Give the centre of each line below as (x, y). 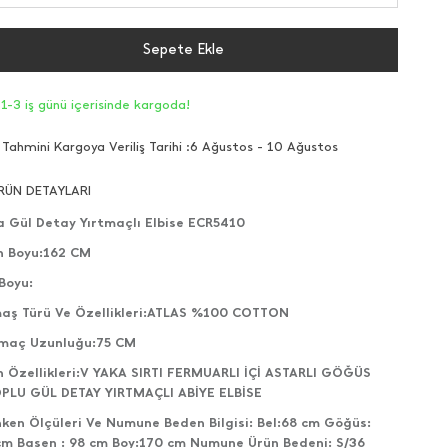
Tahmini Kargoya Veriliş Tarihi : (96, 146)
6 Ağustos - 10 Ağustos (264, 146)
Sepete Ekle (183, 49)
